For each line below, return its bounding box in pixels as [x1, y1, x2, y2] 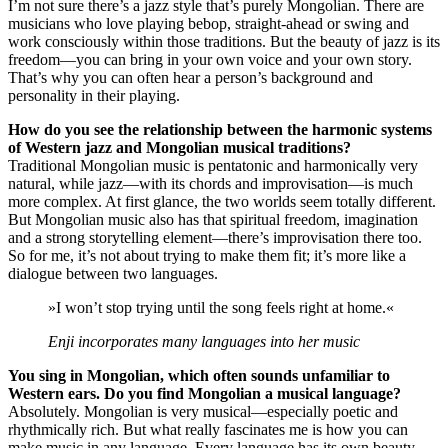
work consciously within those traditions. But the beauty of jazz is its [8, 32, 440, 50]
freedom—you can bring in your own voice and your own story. [8, 50, 412, 68]
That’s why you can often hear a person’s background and [8, 68, 373, 86]
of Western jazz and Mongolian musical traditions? [8, 138, 351, 156]
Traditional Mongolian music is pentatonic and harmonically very [8, 156, 418, 174]
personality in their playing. [8, 86, 180, 104]
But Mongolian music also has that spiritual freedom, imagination [8, 210, 418, 228]
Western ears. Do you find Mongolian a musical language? [8, 384, 401, 402]
